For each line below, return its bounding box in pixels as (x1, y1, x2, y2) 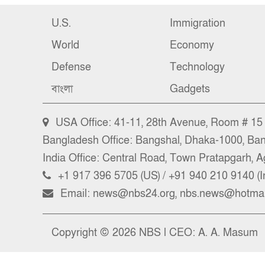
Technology (170, 60, 225, 74)
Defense (51, 60, 91, 74)
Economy (170, 38, 214, 52)
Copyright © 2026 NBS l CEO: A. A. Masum (51, 225, 258, 240)
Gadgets (170, 82, 210, 96)
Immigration (170, 16, 225, 30)
